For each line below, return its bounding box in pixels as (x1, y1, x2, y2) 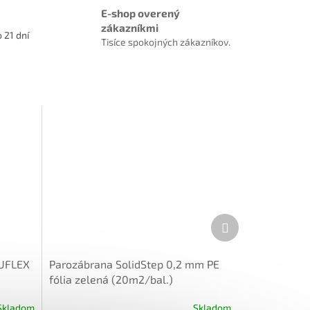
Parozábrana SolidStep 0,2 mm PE (48, 257, 219, 271)
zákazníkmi (100, 21, 158, 34)
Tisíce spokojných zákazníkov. (100, 35, 230, 48)
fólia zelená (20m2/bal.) (48, 272, 173, 286)
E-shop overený (100, 6, 180, 19)
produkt (228, 226, 263, 239)
